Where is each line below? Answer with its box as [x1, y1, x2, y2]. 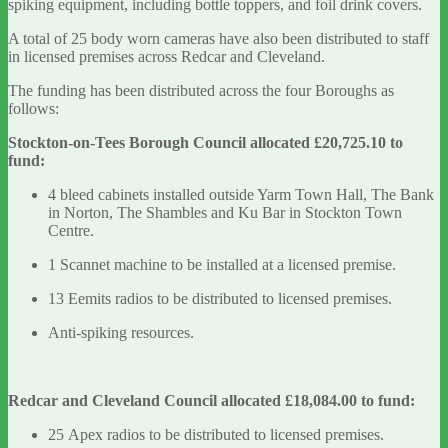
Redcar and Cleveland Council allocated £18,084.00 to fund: [8, 392, 415, 410]
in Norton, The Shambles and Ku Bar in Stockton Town [48, 204, 402, 222]
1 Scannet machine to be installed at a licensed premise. [48, 256, 400, 274]
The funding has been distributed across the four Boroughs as [8, 82, 394, 100]
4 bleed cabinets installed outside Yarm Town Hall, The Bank [48, 186, 434, 204]
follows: [8, 100, 63, 118]
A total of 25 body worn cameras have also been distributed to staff [8, 30, 429, 48]
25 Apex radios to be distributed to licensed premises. [48, 426, 392, 444]
